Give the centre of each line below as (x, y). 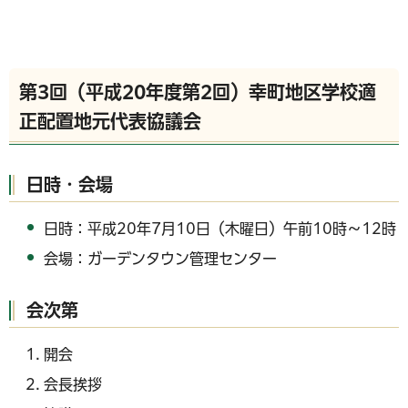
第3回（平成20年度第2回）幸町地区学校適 (198, 92)
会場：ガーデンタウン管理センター (161, 258)
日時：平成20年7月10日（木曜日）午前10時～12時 (220, 228)
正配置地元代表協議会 (110, 122)
